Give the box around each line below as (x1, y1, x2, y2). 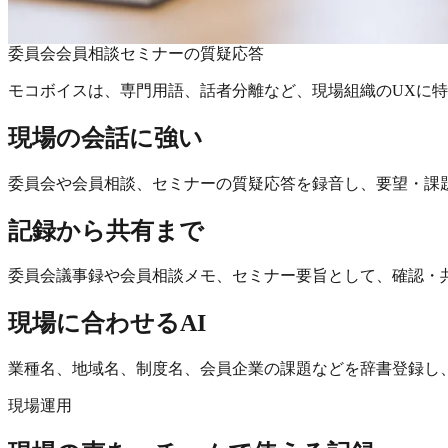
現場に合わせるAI (8, 310, 206, 337)
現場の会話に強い (8, 124, 203, 151)
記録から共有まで (8, 217, 204, 244)
